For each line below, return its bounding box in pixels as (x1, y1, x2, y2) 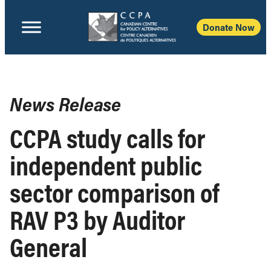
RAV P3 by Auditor (10, 202, 185, 237)
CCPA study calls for (10, 120, 205, 155)
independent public (10, 148, 202, 183)
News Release (10, 92, 121, 116)
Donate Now (203, 21, 255, 33)
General (10, 229, 87, 264)
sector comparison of (10, 175, 219, 210)
